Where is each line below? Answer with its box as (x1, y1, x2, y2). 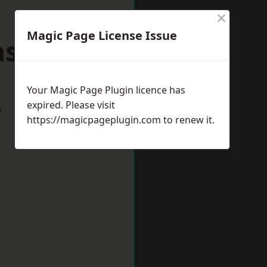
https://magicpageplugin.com (27, 113, 161, 126)
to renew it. (161, 113, 215, 126)
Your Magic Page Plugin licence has (27, 83, 185, 97)
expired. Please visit (27, 98, 115, 111)
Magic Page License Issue (27, 27, 177, 44)
